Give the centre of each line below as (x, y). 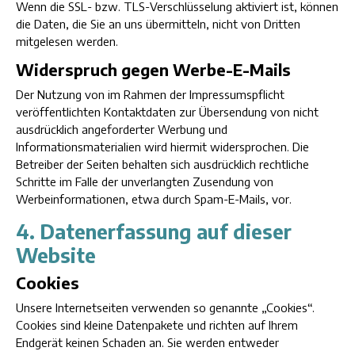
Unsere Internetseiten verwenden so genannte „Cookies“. (165, 307)
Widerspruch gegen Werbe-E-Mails (153, 69)
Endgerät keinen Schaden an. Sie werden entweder (147, 342)
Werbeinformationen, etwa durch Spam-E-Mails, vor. (154, 199)
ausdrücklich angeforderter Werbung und (122, 129)
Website (56, 255)
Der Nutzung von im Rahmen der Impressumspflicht (150, 94)
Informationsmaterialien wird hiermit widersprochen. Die (162, 147)
